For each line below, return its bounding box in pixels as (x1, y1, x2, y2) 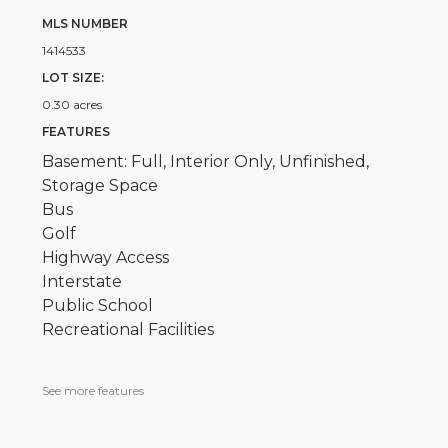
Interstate (42, 272, 123, 292)
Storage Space (42, 176, 159, 196)
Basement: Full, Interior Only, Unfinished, (42, 152, 370, 172)
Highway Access (42, 248, 170, 268)
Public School (42, 296, 154, 316)
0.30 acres (42, 97, 103, 113)
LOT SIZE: (42, 70, 105, 86)
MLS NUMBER (42, 16, 129, 32)
